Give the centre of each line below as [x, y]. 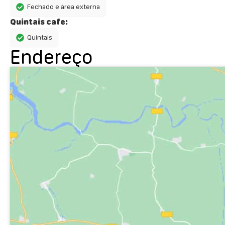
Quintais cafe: [39, 22]
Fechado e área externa [64, 7]
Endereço [51, 57]
